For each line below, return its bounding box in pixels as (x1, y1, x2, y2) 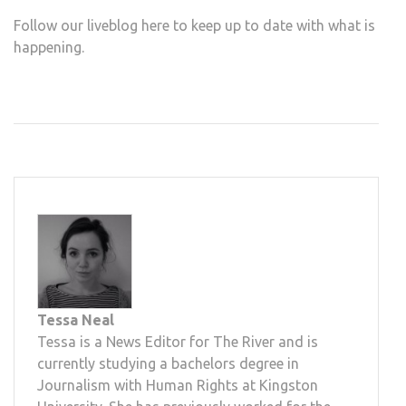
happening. (14, 38, 84, 55)
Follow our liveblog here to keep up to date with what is (14, 16, 375, 34)
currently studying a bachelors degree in (37, 354, 299, 372)
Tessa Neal (37, 311, 114, 328)
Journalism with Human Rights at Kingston (37, 376, 318, 393)
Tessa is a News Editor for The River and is (37, 333, 318, 350)
